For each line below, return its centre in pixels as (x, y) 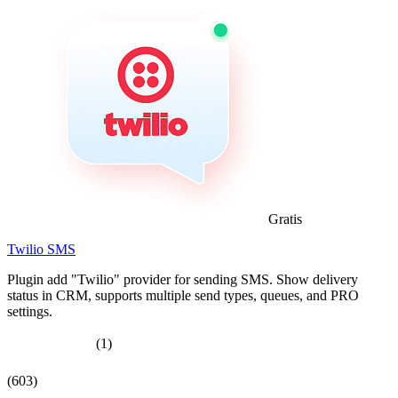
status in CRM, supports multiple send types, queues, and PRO (183, 295)
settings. (30, 311)
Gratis (285, 219)
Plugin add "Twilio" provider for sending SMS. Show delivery (183, 279)
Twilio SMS (41, 249)
